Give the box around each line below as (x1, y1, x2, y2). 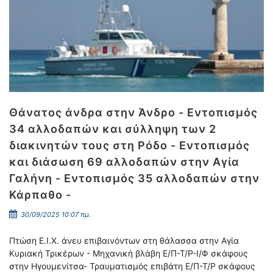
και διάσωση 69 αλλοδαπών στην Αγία (9, 155, 239, 168)
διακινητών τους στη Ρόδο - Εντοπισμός (9, 139, 250, 152)
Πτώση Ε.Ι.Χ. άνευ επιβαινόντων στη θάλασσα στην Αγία (9, 235, 239, 246)
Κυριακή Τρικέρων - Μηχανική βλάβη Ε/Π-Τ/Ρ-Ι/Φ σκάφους (9, 248, 248, 258)
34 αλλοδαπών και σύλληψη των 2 (9, 122, 216, 135)
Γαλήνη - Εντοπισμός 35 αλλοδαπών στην (9, 172, 260, 185)
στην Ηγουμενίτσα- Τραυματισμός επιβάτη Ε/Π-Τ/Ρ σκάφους (9, 261, 255, 271)
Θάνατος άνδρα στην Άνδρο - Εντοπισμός (9, 106, 258, 119)
